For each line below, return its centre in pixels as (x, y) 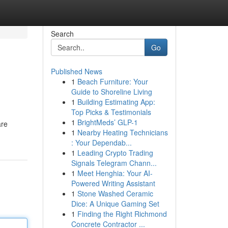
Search (62, 34)
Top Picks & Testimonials (111, 112)
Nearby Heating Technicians (122, 132)
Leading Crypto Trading (115, 153)
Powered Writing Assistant (113, 183)
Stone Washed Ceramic (115, 193)
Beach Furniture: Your (112, 81)
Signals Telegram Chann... (114, 163)
